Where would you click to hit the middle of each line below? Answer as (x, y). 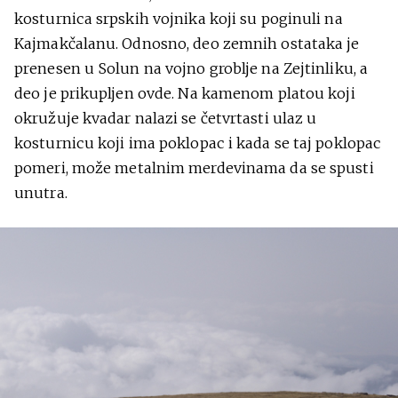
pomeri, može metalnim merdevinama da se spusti (194, 168)
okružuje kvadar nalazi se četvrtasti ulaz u (166, 119)
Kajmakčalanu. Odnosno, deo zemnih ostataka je (187, 44)
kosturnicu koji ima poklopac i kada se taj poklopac (198, 143)
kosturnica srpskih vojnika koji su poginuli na (179, 19)
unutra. (41, 193)
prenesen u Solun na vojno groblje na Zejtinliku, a (191, 69)
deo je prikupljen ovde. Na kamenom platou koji (185, 94)
